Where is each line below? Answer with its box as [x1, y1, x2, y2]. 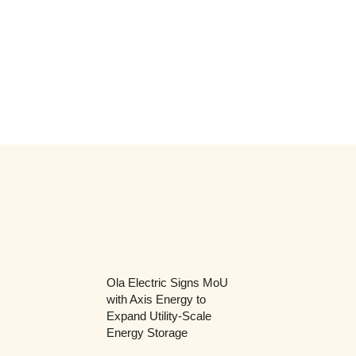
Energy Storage [106, 325, 188, 339]
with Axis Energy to [106, 292, 206, 306]
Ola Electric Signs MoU [106, 275, 228, 289]
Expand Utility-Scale [106, 308, 211, 323]
